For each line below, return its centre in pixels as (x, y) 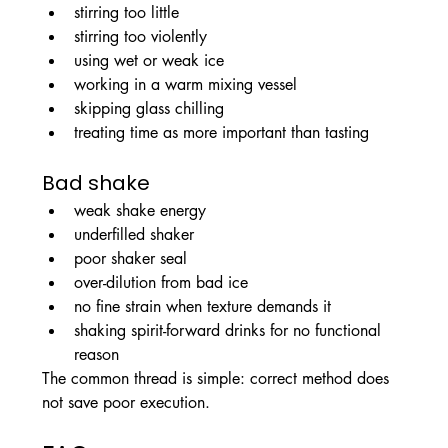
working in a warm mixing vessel (185, 85)
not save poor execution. (125, 403)
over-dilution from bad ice (160, 283)
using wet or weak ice (148, 61)
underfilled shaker (133, 235)
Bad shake (95, 183)
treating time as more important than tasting (221, 133)
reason (96, 355)
